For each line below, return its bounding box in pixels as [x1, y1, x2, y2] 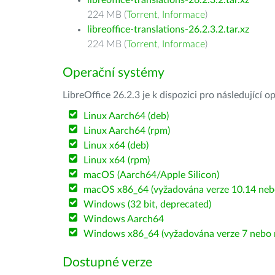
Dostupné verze [63, 256, 152, 269]
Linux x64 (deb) [83, 141, 149, 150]
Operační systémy [63, 66, 165, 79]
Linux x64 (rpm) [83, 155, 150, 165]
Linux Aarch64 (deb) [83, 111, 169, 121]
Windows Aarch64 [83, 214, 165, 224]
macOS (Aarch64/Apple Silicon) [83, 170, 220, 180]
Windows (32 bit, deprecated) [83, 199, 212, 209]
